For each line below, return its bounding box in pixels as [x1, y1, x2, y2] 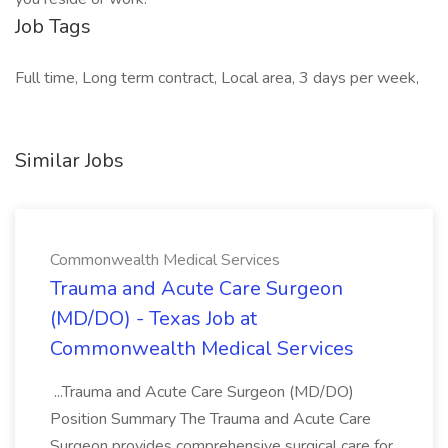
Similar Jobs [15, 147, 124, 174]
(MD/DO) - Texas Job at [50, 305, 257, 332]
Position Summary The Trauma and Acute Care [50, 408, 371, 430]
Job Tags [15, 13, 91, 40]
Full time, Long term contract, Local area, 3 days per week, [15, 67, 419, 89]
